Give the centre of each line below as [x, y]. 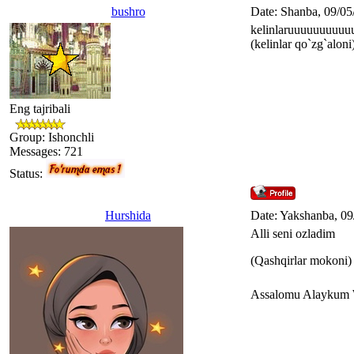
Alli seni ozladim [293, 233]
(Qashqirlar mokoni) [301, 260]
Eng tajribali [40, 108]
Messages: [37, 151]
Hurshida [128, 215]
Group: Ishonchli [52, 137]
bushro [128, 11]
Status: [28, 173]
